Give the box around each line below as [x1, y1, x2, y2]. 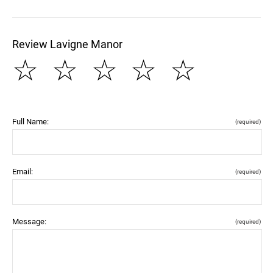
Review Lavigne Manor [12, 37, 122, 51]
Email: [12, 166, 33, 176]
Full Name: [12, 116, 49, 126]
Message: [12, 216, 46, 226]
